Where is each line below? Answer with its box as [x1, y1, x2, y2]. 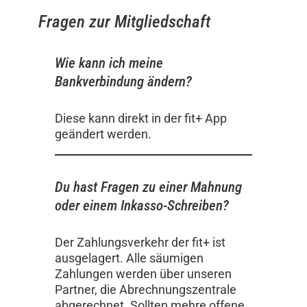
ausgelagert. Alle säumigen [55, 250, 204, 265]
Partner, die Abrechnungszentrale [55, 282, 236, 297]
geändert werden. [55, 126, 151, 141]
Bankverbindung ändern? [55, 73, 192, 90]
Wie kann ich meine [55, 54, 163, 72]
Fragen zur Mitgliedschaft [38, 12, 210, 32]
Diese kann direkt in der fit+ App [55, 110, 227, 125]
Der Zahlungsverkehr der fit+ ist [55, 234, 225, 249]
